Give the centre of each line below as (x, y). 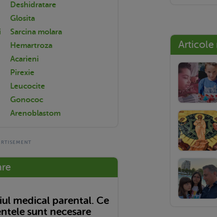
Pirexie (22, 72)
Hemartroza (31, 45)
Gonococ (27, 100)
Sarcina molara (36, 32)
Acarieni (24, 59)
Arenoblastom (35, 113)
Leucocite (28, 86)
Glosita (23, 18)
